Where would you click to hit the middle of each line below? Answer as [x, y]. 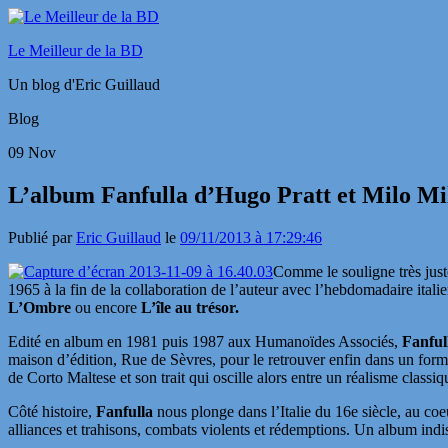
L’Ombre [41, 307]
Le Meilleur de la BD [75, 50]
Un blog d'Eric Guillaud [84, 84]
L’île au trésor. [190, 307]
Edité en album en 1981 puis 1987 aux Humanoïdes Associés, [205, 341]
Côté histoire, [52, 411]
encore [118, 307]
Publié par [42, 237]
